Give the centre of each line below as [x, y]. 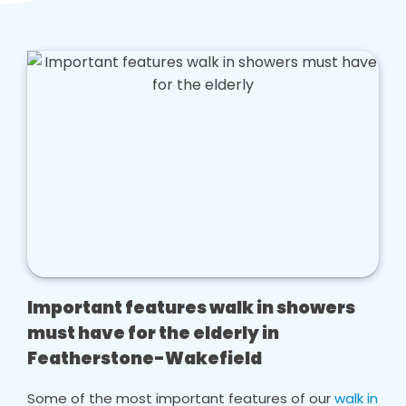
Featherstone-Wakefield [145, 358]
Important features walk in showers [192, 308]
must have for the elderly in [154, 333]
